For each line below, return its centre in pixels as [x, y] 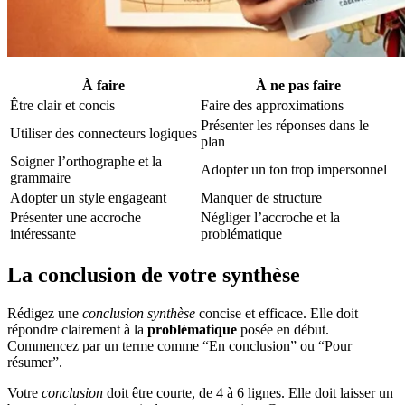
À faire [104, 85]
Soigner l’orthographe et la [86, 161]
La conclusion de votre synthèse [154, 274]
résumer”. [35, 362]
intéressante [43, 233]
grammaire [40, 177]
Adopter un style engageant [88, 197]
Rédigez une [45, 313]
